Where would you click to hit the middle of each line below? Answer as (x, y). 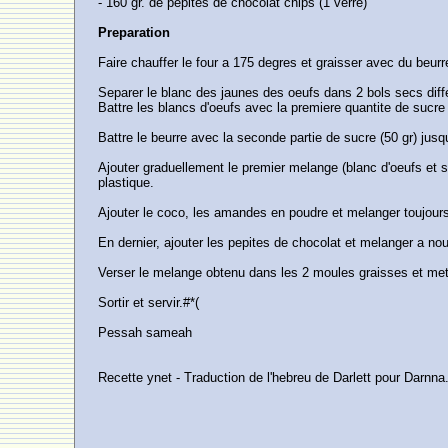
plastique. (126, 182)
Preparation (134, 32)
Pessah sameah (145, 332)
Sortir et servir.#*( (149, 302)
